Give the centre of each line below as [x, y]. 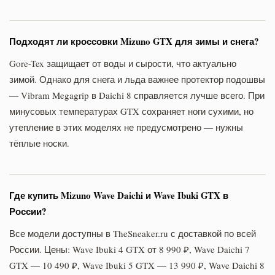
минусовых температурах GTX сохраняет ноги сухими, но [131, 111]
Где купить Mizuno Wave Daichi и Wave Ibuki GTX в [119, 195]
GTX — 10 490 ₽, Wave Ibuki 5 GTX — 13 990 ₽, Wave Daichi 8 [137, 265]
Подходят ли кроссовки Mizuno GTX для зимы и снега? [134, 41]
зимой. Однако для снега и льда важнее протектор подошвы [137, 79]
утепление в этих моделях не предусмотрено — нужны [126, 127]
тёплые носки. [39, 143]
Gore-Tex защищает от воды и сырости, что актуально [123, 63]
